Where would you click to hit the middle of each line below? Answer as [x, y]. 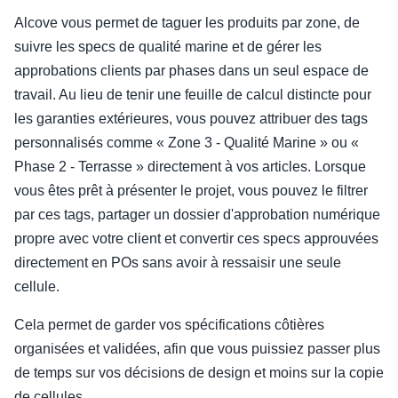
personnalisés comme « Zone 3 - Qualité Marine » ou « [187, 143]
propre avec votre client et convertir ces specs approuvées [196, 239]
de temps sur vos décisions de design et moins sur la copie [199, 373]
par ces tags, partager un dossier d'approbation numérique [197, 215]
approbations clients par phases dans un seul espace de [191, 71]
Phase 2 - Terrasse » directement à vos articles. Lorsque [190, 167]
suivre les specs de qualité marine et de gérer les [168, 47]
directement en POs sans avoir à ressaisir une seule [178, 263]
